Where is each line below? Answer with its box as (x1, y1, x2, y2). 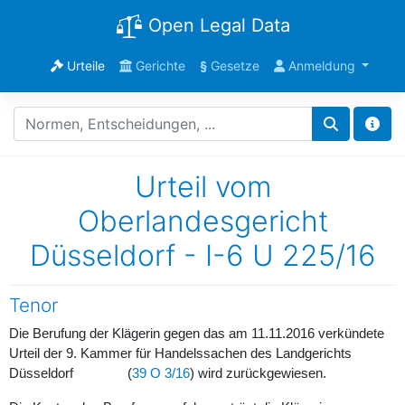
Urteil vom (134, 168, 271, 204)
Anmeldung (284, 57, 359, 73)
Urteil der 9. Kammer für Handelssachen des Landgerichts (9, 345, 352, 361)
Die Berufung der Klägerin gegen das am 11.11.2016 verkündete (9, 325, 384, 341)
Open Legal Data (142, 14, 290, 36)
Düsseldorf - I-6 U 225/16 (29, 237, 376, 273)
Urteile (62, 57, 105, 73)
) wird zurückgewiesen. (190, 365, 326, 381)
